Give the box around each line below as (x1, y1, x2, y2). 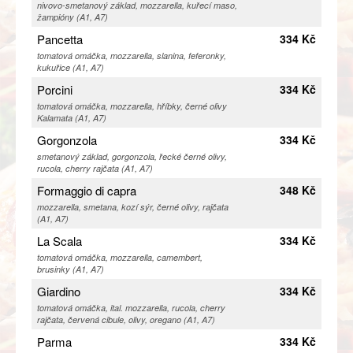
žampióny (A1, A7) (37, 11, 108, 24)
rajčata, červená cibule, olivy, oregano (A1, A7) (37, 314, 215, 326)
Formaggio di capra (37, 182, 136, 199)
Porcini (37, 81, 72, 98)
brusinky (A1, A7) (37, 263, 104, 276)
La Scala (37, 232, 82, 250)
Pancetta (37, 31, 83, 48)
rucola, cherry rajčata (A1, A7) (37, 162, 153, 175)
